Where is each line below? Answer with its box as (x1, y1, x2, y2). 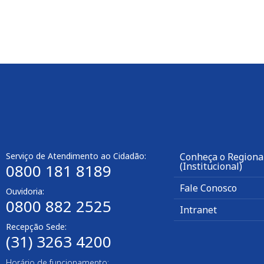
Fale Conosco (180, 181, 237, 195)
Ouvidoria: (6, 186, 44, 197)
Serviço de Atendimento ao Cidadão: (6, 150, 146, 162)
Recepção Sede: (6, 221, 67, 233)
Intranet (180, 203, 217, 217)
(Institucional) (180, 160, 242, 173)
